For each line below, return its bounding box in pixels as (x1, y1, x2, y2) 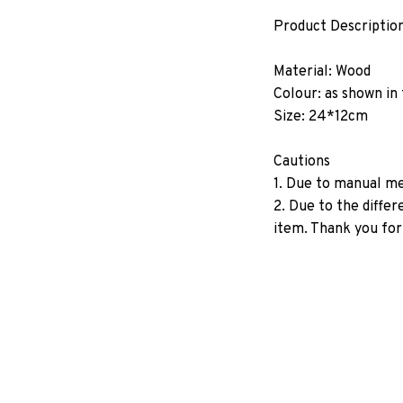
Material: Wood (273, 63, 371, 82)
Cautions (273, 153, 330, 172)
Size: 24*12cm (273, 108, 368, 127)
